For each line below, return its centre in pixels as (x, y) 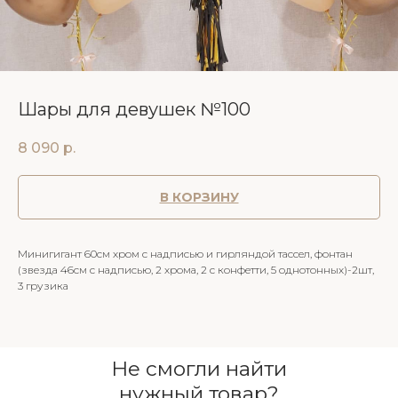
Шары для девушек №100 (134, 109)
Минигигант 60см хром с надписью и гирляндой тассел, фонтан (185, 254)
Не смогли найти (199, 369)
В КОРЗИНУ (199, 198)
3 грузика (43, 286)
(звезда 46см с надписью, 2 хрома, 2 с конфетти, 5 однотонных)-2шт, (196, 270)
